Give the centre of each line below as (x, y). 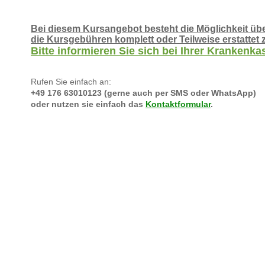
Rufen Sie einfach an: (71, 82)
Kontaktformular (178, 104)
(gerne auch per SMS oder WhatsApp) (179, 93)
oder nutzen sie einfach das (88, 104)
